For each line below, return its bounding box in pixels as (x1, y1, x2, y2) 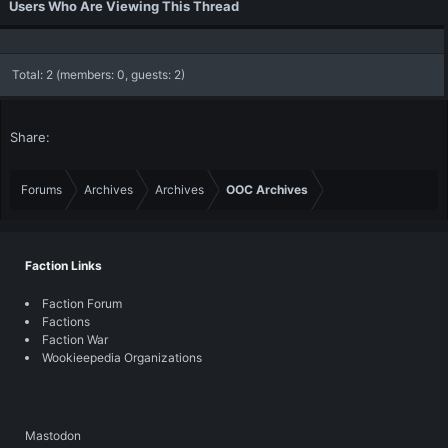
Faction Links (25, 258, 102, 273)
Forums (21, 182, 62, 197)
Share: (10, 129, 50, 145)
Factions (42, 314, 90, 329)
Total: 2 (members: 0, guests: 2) (12, 67, 185, 82)
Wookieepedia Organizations (42, 350, 202, 365)
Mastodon (25, 428, 81, 443)
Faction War (42, 332, 108, 347)
